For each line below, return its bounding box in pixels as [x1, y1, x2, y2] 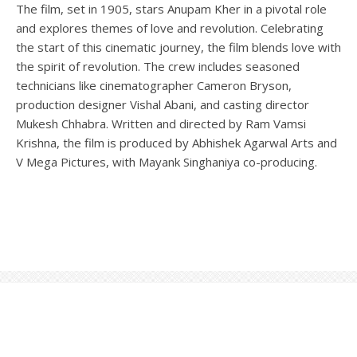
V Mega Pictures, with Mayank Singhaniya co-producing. [16, 153, 317, 170]
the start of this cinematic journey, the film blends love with [16, 38, 341, 55]
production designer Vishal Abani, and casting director [16, 96, 309, 112]
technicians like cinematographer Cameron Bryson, [16, 76, 292, 93]
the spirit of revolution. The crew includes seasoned [16, 57, 300, 74]
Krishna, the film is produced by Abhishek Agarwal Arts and [16, 134, 337, 151]
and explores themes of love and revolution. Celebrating [16, 19, 324, 36]
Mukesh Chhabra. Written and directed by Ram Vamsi [16, 115, 306, 131]
